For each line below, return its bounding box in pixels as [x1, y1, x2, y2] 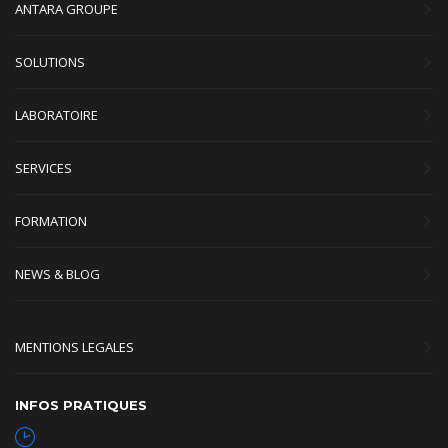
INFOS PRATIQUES [15, 397, 147, 414]
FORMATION [15, 212, 87, 231]
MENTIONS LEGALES [15, 338, 134, 357]
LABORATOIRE [15, 106, 98, 125]
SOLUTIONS [15, 53, 85, 72]
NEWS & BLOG [15, 265, 100, 284]
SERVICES [15, 159, 72, 178]
